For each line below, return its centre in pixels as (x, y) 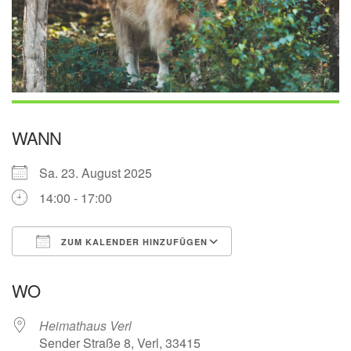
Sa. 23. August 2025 (102, 173)
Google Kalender (294, 270)
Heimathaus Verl (85, 326)
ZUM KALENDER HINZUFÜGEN (133, 242)
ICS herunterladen (90, 270)
